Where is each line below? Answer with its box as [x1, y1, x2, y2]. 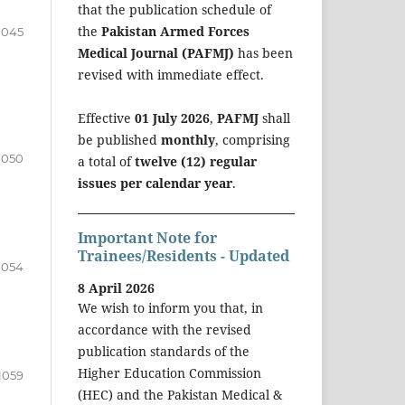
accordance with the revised [78, 321, 251, 339]
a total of [78, 152, 135, 170]
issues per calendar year [78, 174, 232, 192]
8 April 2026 [78, 279, 155, 297]
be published [78, 130, 161, 148]
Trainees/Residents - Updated [78, 245, 289, 266]
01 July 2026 [135, 108, 210, 127]
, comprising [215, 130, 290, 148]
